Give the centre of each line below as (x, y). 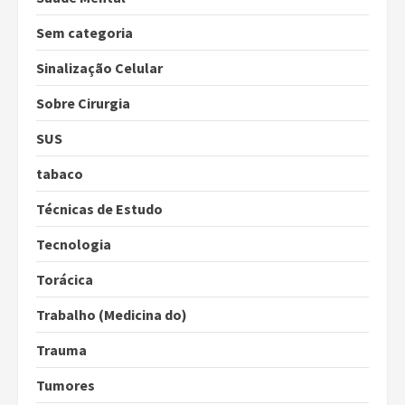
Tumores (66, 386)
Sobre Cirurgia (83, 104)
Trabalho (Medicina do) (112, 315)
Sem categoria (85, 33)
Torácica (65, 280)
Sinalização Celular (99, 68)
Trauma (61, 350)
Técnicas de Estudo (99, 209)
